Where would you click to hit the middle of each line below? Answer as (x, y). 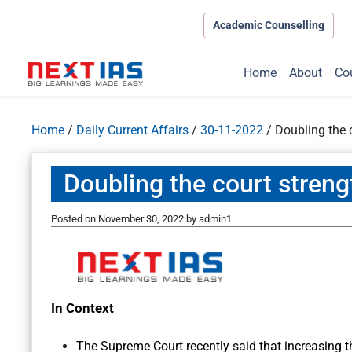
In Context (82, 308)
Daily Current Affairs (132, 130)
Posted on (75, 219)
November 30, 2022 (141, 219)
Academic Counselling (268, 25)
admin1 (215, 219)
